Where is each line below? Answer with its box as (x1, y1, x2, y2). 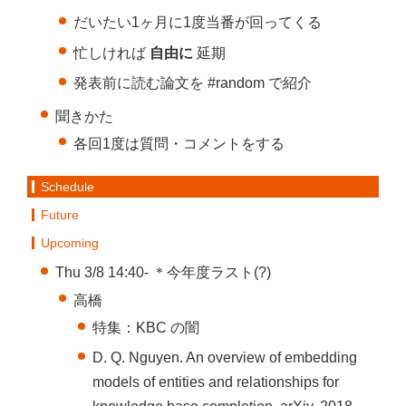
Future (40, 208, 79, 223)
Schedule (40, 179, 94, 195)
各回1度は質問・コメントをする (73, 135, 285, 151)
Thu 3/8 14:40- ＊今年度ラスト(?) (54, 265, 271, 281)
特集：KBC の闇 (92, 319, 200, 335)
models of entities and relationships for (92, 374, 340, 391)
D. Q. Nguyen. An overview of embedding (92, 350, 358, 366)
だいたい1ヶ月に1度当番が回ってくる (73, 14, 323, 31)
